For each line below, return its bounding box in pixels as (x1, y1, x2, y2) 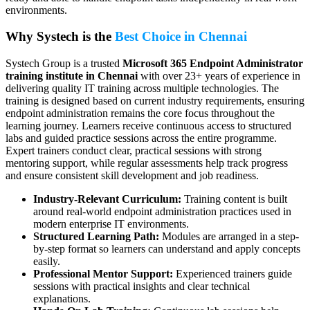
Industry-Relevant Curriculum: (33, 193, 181, 206)
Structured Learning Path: (33, 230, 159, 243)
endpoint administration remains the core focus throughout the (6, 107, 275, 120)
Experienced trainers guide (173, 268, 292, 280)
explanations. (33, 293, 91, 305)
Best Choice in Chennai (115, 29, 247, 44)
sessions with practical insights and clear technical (33, 280, 250, 293)
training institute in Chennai (6, 70, 138, 82)
